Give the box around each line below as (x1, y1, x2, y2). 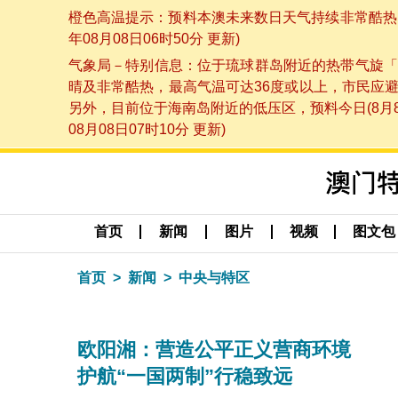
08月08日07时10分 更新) (68, 122, 226, 138)
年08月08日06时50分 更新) (68, 30, 240, 46)
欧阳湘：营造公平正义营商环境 (77, 338, 351, 361)
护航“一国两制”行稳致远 (77, 364, 292, 387)
